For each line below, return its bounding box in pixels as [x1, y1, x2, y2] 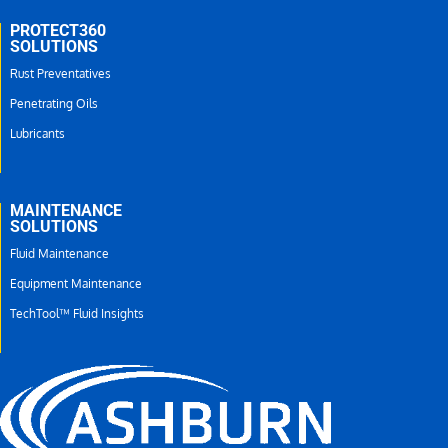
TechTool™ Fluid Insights [10, 306, 144, 322]
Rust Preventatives [10, 66, 111, 82]
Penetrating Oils [10, 96, 98, 112]
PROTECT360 [10, 21, 106, 41]
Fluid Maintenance [10, 246, 109, 262]
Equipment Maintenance [10, 276, 142, 292]
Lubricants [10, 126, 65, 142]
